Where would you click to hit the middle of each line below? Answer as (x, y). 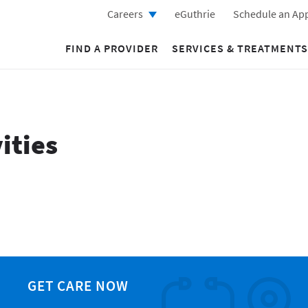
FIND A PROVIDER (112, 48)
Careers (125, 14)
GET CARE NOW (78, 286)
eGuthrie (195, 14)
